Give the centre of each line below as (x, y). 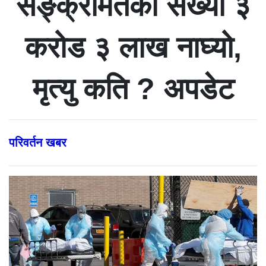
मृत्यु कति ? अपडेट (133, 89)
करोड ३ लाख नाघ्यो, (133, 47)
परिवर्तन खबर (38, 142)
